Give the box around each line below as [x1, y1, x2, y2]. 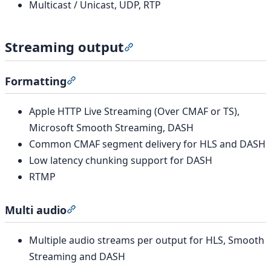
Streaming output [5, 37, 124, 56]
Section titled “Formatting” [76, 74, 197, 88]
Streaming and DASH [29, 249, 125, 263]
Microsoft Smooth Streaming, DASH [29, 120, 194, 134]
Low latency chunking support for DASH [29, 153, 212, 167]
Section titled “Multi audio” [76, 203, 197, 217]
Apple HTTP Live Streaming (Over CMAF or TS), [29, 104, 240, 118]
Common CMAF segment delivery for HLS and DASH [29, 137, 266, 151]
